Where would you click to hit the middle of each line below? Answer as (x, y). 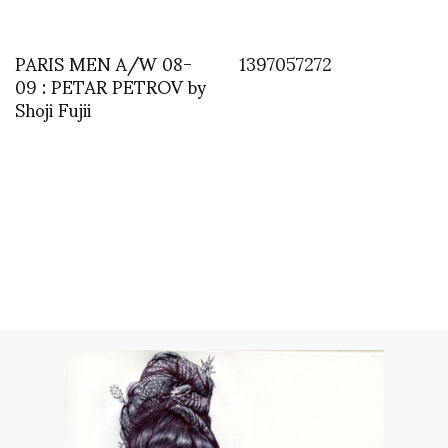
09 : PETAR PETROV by (110, 86)
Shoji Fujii (53, 109)
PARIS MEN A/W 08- (103, 63)
